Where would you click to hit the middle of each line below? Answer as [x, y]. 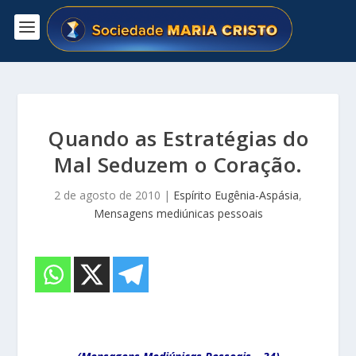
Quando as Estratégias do [178, 138]
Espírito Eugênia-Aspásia [236, 195]
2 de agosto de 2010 [107, 195]
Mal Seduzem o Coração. [178, 164]
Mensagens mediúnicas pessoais [178, 213]
